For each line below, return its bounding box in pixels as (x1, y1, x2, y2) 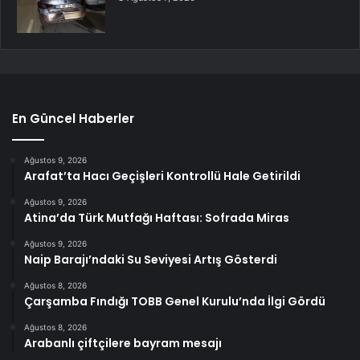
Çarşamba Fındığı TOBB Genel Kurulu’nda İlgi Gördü (24, 293, 325, 310)
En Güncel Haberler (12, 110, 134, 128)
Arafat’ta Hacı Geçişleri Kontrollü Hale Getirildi (24, 168, 301, 185)
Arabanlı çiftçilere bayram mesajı (24, 335, 222, 352)
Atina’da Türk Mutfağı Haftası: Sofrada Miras (24, 210, 289, 227)
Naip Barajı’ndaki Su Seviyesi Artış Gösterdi (24, 252, 277, 268)
